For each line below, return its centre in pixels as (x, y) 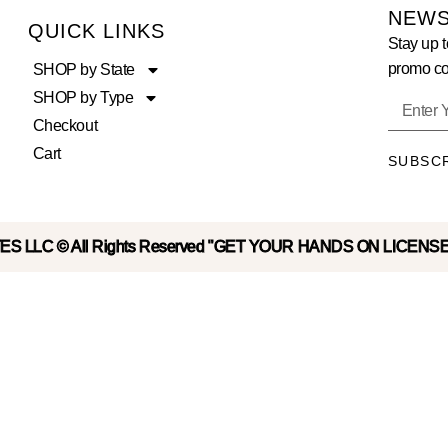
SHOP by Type (83, 98)
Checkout (65, 126)
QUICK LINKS (97, 31)
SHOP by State (83, 70)
